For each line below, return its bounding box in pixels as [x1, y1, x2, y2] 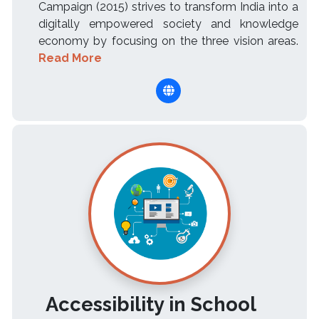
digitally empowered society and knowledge [38, 17, 298, 31]
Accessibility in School [45, 293, 256, 316]
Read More [38, 51, 102, 66]
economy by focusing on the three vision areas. [38, 34, 298, 48]
